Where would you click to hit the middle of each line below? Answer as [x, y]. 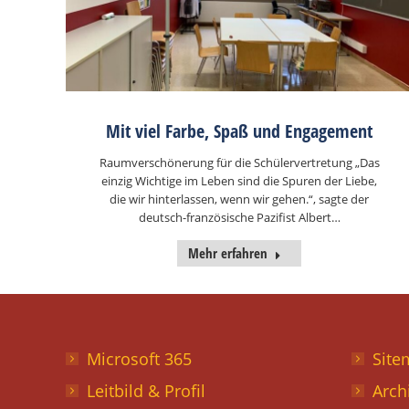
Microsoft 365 [139, 358]
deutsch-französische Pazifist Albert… [239, 217]
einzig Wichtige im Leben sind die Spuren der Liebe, [239, 180]
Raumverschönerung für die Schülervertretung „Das [239, 162]
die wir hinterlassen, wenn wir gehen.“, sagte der [239, 199]
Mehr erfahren [228, 252]
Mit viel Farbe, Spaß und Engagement [239, 131]
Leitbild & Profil [146, 390]
